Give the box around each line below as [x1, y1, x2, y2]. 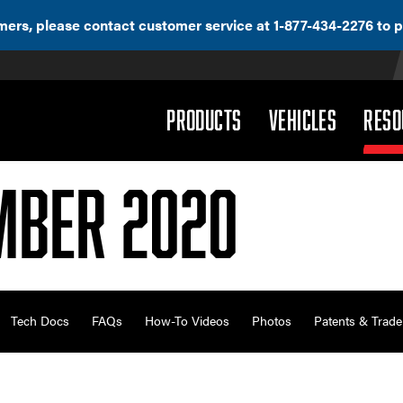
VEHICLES [268, 104, 337, 135]
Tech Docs [11, 312, 70, 329]
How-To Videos [145, 312, 230, 329]
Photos [252, 312, 292, 329]
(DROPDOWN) [240, 103, 338, 134]
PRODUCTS [166, 104, 242, 135]
